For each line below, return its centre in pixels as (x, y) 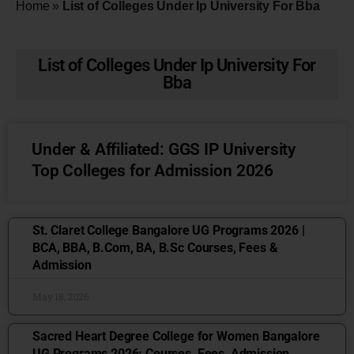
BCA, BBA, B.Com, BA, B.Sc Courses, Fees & (155, 248)
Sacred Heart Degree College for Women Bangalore (176, 336)
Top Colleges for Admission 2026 (153, 171)
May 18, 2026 (61, 296)
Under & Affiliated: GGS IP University (164, 149)
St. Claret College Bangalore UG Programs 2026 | (169, 230)
